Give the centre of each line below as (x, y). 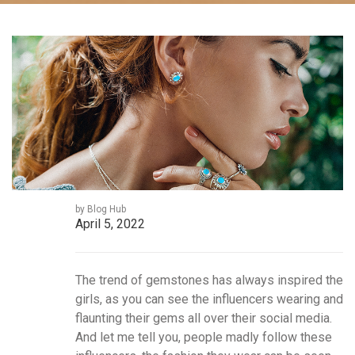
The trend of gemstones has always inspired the (209, 280)
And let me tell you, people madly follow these (204, 337)
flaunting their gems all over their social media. (204, 318)
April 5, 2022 (110, 223)
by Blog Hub (101, 209)
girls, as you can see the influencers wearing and (209, 299)
